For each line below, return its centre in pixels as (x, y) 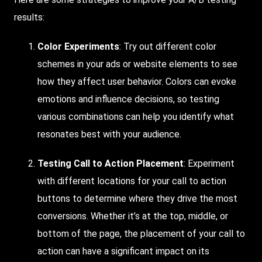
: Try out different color (168, 46)
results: (29, 17)
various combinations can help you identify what (136, 116)
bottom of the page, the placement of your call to (141, 233)
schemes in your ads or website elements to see (137, 64)
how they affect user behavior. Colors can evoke (137, 81)
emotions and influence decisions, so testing (128, 99)
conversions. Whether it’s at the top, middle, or (133, 216)
